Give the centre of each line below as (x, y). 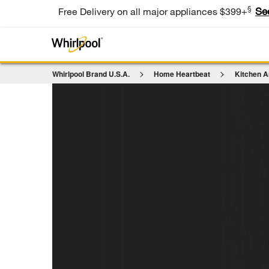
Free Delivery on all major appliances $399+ (153, 11)
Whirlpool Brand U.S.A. (91, 74)
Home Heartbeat (182, 74)
